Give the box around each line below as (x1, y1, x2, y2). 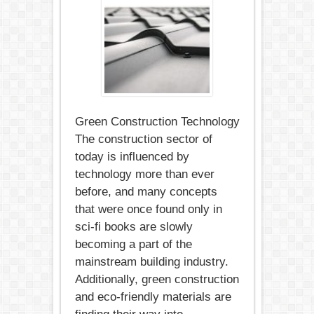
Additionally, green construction (74, 273, 239, 286)
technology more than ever (74, 168, 214, 181)
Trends (218, 43, 250, 55)
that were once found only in (74, 203, 222, 216)
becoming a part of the (74, 238, 192, 251)
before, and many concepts (74, 185, 217, 198)
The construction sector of (74, 132, 212, 146)
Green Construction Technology (74, 115, 240, 128)
